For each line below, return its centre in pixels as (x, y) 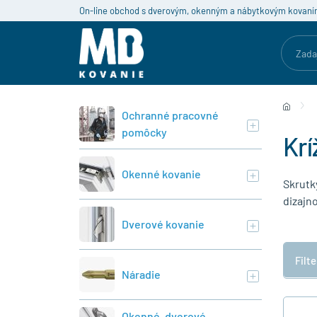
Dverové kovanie (163, 224)
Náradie (141, 274)
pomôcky (144, 132)
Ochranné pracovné (170, 115)
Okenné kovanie (161, 174)
